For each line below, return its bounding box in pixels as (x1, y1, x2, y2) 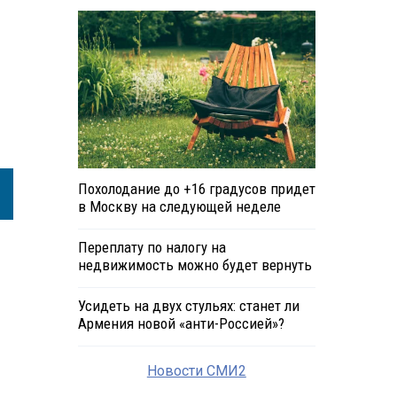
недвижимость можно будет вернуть (77, 256, 312, 275)
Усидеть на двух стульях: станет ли (77, 297, 300, 315)
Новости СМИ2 (146, 362, 246, 380)
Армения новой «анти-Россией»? (77, 315, 284, 333)
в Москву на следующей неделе (77, 198, 281, 216)
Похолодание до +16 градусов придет (77, 180, 315, 198)
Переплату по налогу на (77, 238, 226, 257)
